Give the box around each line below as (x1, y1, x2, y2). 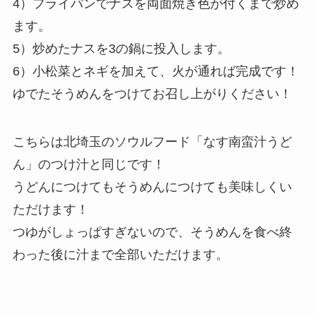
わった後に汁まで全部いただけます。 (12, 247, 229, 262)
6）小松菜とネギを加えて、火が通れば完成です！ (12, 64, 299, 79)
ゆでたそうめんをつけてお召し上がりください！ (12, 87, 292, 102)
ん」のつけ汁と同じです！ (12, 157, 165, 171)
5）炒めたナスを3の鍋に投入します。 (12, 42, 230, 56)
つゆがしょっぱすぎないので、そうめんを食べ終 (12, 224, 292, 239)
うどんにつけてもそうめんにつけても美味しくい (12, 179, 292, 194)
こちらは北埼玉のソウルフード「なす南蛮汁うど (12, 134, 292, 149)
